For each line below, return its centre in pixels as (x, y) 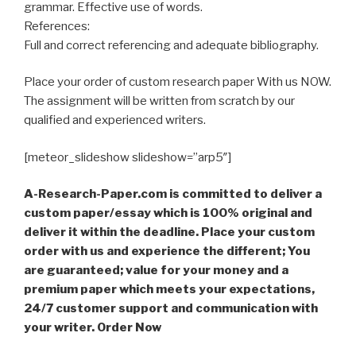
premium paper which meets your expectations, (169, 290)
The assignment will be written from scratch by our (159, 101)
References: (57, 26)
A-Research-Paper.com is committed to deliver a (173, 194)
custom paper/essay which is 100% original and (168, 213)
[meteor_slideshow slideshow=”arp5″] (128, 157)
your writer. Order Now (93, 328)
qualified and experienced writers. (115, 120)
